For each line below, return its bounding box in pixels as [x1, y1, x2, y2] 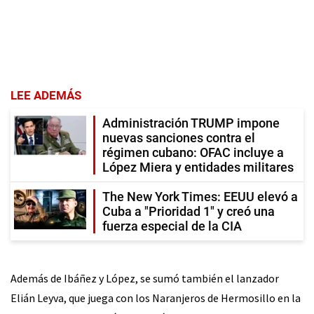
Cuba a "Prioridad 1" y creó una [102, 203, 275, 219]
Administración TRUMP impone [102, 115, 280, 130]
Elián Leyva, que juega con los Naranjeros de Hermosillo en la [11, 290, 301, 305]
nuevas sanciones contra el [102, 130, 255, 145]
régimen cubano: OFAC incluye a [102, 144, 284, 160]
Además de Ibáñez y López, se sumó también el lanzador [11, 271, 279, 285]
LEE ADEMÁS [11, 88, 81, 102]
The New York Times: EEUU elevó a [102, 189, 298, 204]
